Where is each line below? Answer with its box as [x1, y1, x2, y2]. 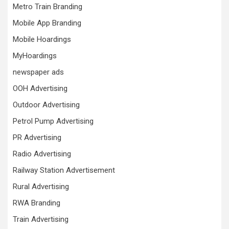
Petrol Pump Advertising [13, 117, 94, 126]
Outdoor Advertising [13, 100, 80, 109]
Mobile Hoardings [13, 35, 71, 44]
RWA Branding [13, 198, 60, 208]
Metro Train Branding [13, 2, 82, 11]
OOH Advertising [13, 84, 67, 93]
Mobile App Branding [13, 18, 81, 28]
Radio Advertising [13, 149, 71, 158]
